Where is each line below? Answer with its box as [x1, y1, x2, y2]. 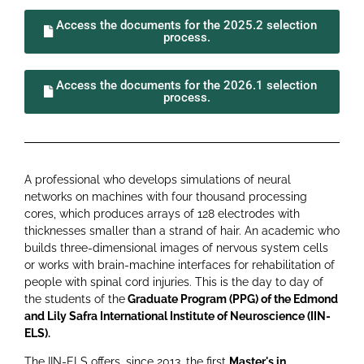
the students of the [24, 292, 125, 305]
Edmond [293, 292, 338, 305]
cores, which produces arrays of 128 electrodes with [24, 206, 300, 220]
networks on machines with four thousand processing [24, 189, 307, 203]
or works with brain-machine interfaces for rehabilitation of [24, 258, 335, 271]
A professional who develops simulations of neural [24, 172, 291, 186]
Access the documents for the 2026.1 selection [56, 77, 317, 93]
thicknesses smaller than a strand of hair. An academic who [24, 223, 340, 237]
